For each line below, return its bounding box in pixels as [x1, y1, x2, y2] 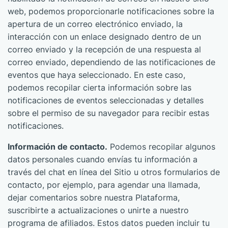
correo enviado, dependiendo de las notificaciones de [8, 57, 215, 67]
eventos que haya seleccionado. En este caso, [8, 70, 185, 80]
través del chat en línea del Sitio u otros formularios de [8, 167, 220, 177]
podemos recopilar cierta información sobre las [8, 82, 191, 93]
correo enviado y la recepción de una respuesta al [8, 44, 201, 54]
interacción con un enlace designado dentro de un [8, 32, 201, 42]
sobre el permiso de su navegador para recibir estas [8, 108, 209, 118]
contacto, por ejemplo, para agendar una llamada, [8, 180, 200, 190]
